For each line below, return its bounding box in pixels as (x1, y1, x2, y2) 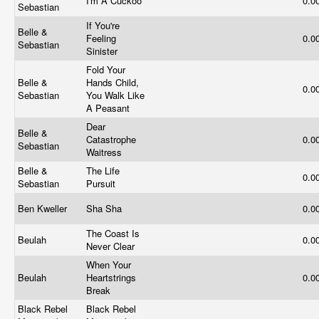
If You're (86, 19, 120, 32)
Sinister (86, 44, 120, 58)
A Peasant (86, 101, 132, 115)
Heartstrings (86, 271, 136, 284)
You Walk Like (86, 88, 145, 102)
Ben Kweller (18, 202, 70, 215)
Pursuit (86, 177, 118, 190)
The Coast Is (86, 226, 140, 240)
